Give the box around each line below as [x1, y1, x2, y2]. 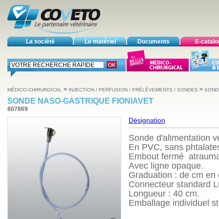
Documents [137, 38, 170, 45]
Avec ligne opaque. [129, 160, 203, 171]
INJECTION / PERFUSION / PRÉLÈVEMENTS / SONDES [68, 87, 198, 92]
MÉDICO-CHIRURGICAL [7, 87, 62, 92]
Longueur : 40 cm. [129, 188, 199, 198]
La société [25, 38, 55, 45]
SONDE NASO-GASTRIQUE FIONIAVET [7, 97, 153, 105]
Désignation [129, 116, 165, 124]
